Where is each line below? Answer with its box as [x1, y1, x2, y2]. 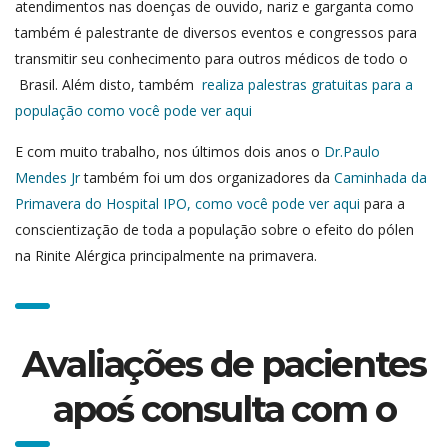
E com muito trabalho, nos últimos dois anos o [15, 141, 324, 161]
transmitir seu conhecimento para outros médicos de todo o [15, 48, 408, 68]
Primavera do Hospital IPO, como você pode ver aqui [15, 193, 360, 213]
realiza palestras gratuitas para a [202, 74, 413, 94]
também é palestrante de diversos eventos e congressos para [15, 22, 417, 42]
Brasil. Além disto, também [15, 74, 202, 94]
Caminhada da [330, 167, 427, 187]
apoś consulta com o [52, 386, 396, 431]
